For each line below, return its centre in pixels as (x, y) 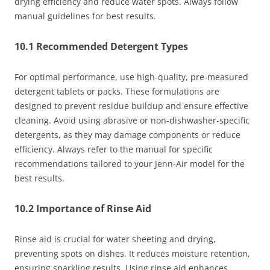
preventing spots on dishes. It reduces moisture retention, (132, 254)
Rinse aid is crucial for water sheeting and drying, (115, 239)
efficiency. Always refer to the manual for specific (114, 149)
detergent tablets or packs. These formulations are (117, 92)
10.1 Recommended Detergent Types (101, 47)
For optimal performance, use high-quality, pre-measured (131, 77)
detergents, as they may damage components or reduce (127, 135)
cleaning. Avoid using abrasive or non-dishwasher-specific (132, 121)
